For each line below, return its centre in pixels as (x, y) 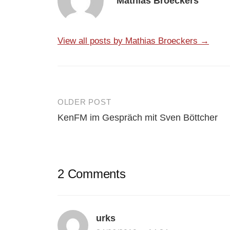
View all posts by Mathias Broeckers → (133, 41)
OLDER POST (84, 102)
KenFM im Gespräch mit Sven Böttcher (138, 117)
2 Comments (92, 174)
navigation (90, 126)
